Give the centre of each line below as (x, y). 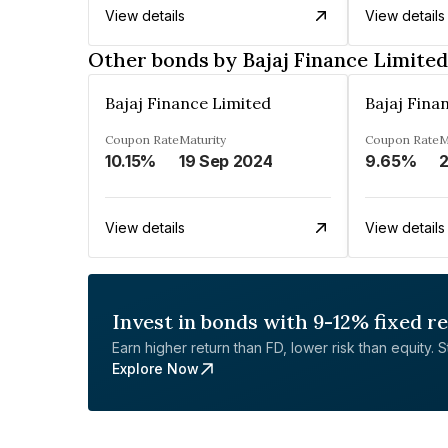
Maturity (202, 139)
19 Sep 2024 (226, 161)
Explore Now (155, 368)
